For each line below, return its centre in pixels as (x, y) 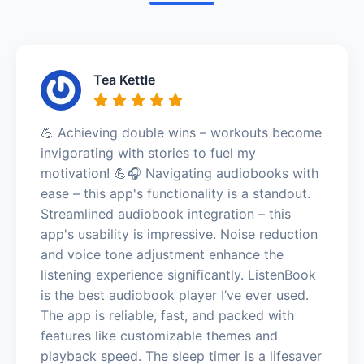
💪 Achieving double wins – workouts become (181, 132)
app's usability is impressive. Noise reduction (179, 234)
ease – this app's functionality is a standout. (175, 193)
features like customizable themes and (159, 335)
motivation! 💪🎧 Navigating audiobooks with (180, 173)
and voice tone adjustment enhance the (162, 254)
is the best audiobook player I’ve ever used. (175, 295)
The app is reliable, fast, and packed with (167, 315)
